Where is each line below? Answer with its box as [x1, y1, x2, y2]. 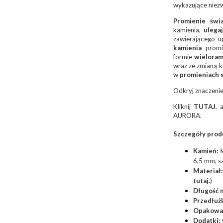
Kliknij [173, 103, 194, 111]
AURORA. [173, 111, 203, 120]
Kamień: [193, 147, 219, 155]
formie [173, 53, 192, 61]
